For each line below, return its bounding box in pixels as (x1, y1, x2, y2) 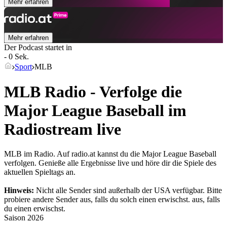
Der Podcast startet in (4, 43, 72, 52)
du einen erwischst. (4, 204, 65, 213)
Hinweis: (4, 186, 34, 195)
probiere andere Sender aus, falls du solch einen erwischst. (4, 195, 190, 204)
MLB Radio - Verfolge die (4, 82, 182, 101)
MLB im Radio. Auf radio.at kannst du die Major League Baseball (4, 149, 216, 159)
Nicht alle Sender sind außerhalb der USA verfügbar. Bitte (34, 186, 222, 195)
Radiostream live (4, 120, 121, 138)
